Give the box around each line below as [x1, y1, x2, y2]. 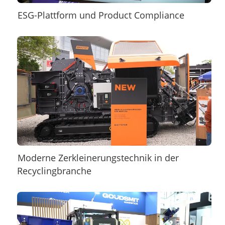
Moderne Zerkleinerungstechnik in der [18, 151, 179, 164]
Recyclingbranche [17, 164, 91, 177]
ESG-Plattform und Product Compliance [18, 9, 185, 22]
